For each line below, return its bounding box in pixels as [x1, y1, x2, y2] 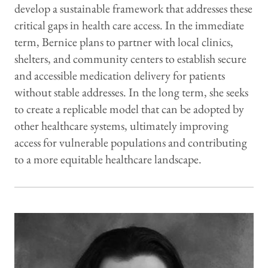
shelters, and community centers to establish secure [14, 50, 246, 66]
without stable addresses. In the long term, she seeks [14, 84, 248, 100]
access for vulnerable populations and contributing [14, 134, 247, 150]
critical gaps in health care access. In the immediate [14, 17, 244, 33]
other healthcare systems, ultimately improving [14, 117, 229, 133]
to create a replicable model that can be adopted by [14, 100, 244, 117]
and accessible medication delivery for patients [14, 67, 225, 83]
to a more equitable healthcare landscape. [14, 151, 202, 167]
